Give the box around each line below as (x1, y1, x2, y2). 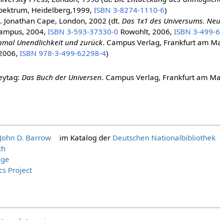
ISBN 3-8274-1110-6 (93, 4, 165, 15)
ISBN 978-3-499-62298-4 (19, 48, 106, 58)
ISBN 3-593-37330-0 (47, 26, 118, 36)
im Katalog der (57, 133, 112, 143)
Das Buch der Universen (22, 72, 102, 82)
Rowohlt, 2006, (118, 26, 174, 36)
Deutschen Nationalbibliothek (112, 133, 216, 143)
